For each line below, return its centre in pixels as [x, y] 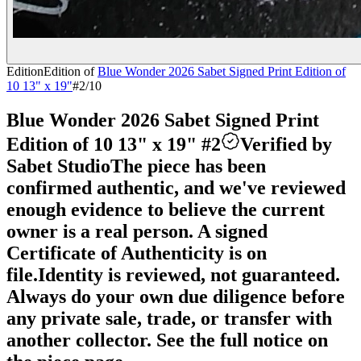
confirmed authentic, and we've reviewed [176, 187]
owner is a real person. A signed [137, 231]
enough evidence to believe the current [166, 209]
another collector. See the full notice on [167, 340]
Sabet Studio [58, 166]
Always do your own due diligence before [176, 296]
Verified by [286, 144]
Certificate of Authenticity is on [137, 253]
